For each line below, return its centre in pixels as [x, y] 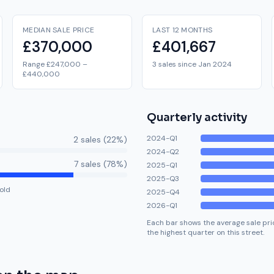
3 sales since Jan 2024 [192, 64]
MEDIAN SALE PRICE [59, 30]
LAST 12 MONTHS [183, 30]
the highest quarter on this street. [206, 232]
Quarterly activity [197, 117]
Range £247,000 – [55, 64]
